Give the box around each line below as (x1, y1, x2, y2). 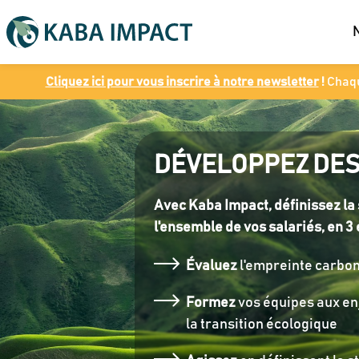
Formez (186, 296, 236, 310)
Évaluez (186, 259, 237, 273)
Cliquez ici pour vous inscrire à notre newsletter (45, 75, 319, 88)
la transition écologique (186, 317, 337, 332)
